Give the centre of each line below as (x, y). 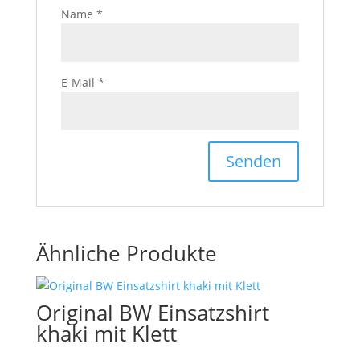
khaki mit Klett (106, 333)
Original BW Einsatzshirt (152, 312)
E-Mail (79, 82)
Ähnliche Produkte (126, 253)
